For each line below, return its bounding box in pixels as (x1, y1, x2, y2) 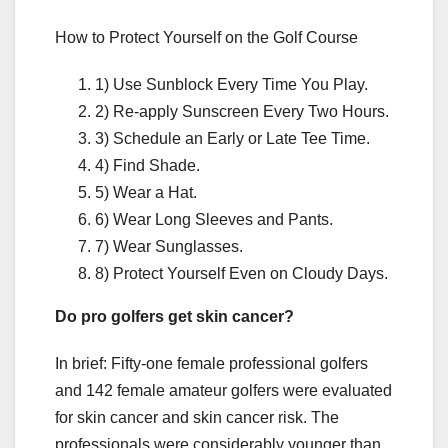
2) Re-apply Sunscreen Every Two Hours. (95, 102, 389, 120)
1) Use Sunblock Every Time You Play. (95, 75, 368, 93)
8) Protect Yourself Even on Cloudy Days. (95, 264, 388, 282)
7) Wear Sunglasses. (95, 237, 243, 255)
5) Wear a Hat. (95, 183, 197, 201)
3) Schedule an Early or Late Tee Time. (95, 129, 370, 147)
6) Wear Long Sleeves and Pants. (95, 210, 333, 228)
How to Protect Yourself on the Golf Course (55, 28, 358, 46)
